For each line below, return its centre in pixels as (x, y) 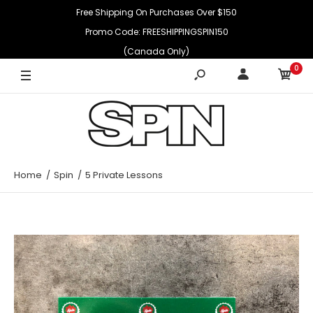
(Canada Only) (156, 51)
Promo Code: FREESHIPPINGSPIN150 (156, 32)
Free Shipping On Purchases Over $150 (156, 12)
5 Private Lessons (124, 175)
